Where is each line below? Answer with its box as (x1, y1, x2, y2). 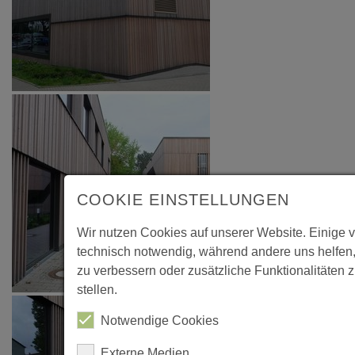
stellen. (76, 283, 117, 296)
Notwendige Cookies (100, 314, 219, 327)
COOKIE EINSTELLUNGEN (76, 191, 289, 208)
